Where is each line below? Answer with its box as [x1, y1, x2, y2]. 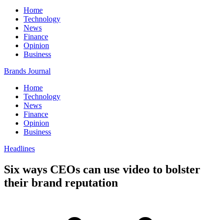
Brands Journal [4, 67, 51, 75]
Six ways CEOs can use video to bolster [4, 163, 200, 176]
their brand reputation [4, 176, 118, 189]
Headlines [4, 144, 35, 153]
